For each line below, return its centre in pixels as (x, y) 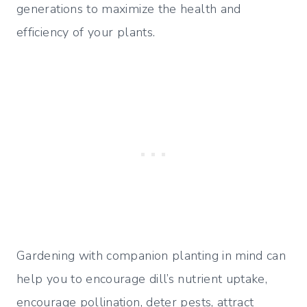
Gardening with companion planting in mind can (151, 256)
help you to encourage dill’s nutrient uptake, (142, 279)
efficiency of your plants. (86, 33)
